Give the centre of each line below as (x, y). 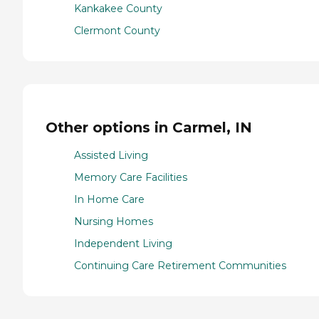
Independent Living (123, 243)
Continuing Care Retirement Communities (180, 265)
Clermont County (117, 31)
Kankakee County (118, 9)
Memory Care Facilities (131, 177)
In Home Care (109, 199)
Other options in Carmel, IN (149, 127)
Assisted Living (111, 155)
